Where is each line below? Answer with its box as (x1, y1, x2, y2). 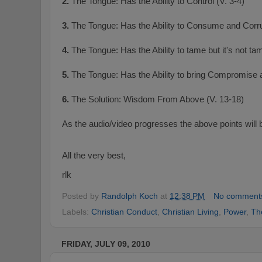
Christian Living (162, 207, 219, 217)
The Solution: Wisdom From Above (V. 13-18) (69, 94, 244, 105)
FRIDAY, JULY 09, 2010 (61, 239, 150, 249)
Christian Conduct (91, 207, 157, 217)
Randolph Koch (101, 191, 158, 201)
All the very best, (62, 150, 126, 161)
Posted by (62, 191, 101, 201)
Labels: (62, 207, 91, 217)
